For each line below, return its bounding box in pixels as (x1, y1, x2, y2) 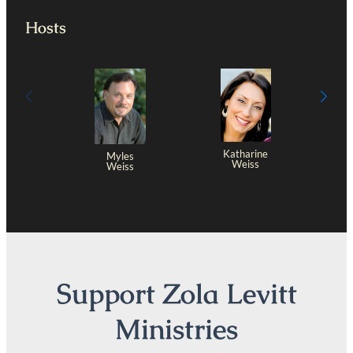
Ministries (115, 310, 238, 347)
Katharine (223, 147, 269, 160)
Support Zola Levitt (56, 275, 297, 311)
